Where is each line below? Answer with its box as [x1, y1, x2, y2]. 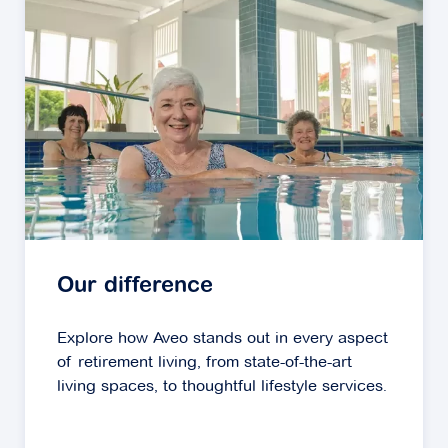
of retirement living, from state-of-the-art [57, 352, 352, 372]
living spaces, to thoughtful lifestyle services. [57, 376, 387, 396]
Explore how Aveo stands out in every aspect [57, 328, 388, 348]
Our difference [57, 276, 213, 299]
